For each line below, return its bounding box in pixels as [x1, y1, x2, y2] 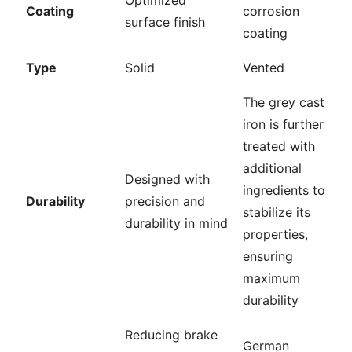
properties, [243, 225, 308, 242]
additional [243, 159, 302, 176]
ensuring [243, 247, 293, 264]
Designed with [125, 170, 210, 187]
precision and [125, 192, 205, 209]
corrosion [243, 2, 299, 19]
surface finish [125, 13, 205, 30]
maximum [243, 269, 300, 286]
